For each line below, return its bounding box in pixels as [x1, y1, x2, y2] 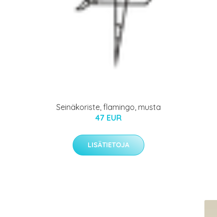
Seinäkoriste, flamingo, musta [56, 102, 161, 112]
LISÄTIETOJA [88, 140, 129, 150]
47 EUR [95, 113, 122, 123]
